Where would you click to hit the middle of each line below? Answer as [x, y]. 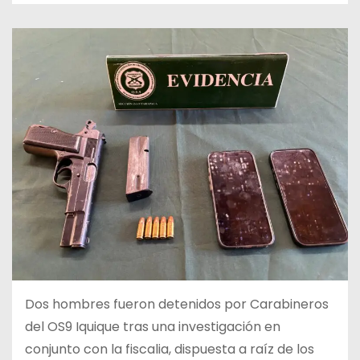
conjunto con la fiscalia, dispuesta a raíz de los [170, 349]
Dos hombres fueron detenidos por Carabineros [177, 304]
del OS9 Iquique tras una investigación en [153, 326]
